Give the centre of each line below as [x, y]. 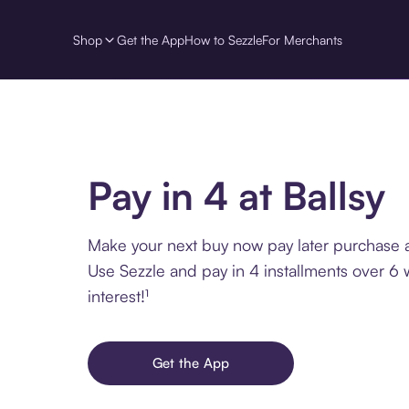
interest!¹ [118, 295]
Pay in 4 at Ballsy [236, 195]
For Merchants [302, 39]
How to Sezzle [223, 39]
